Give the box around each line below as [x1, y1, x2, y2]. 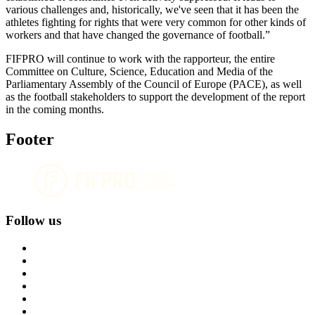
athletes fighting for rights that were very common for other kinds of [6, 15, 306, 28]
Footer [6, 129, 54, 148]
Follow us [6, 213, 61, 229]
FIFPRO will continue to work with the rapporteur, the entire [6, 52, 275, 65]
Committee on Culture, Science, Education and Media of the [6, 65, 273, 77]
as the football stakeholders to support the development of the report [6, 90, 305, 103]
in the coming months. [6, 103, 104, 115]
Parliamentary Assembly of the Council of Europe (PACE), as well [6, 77, 302, 90]
